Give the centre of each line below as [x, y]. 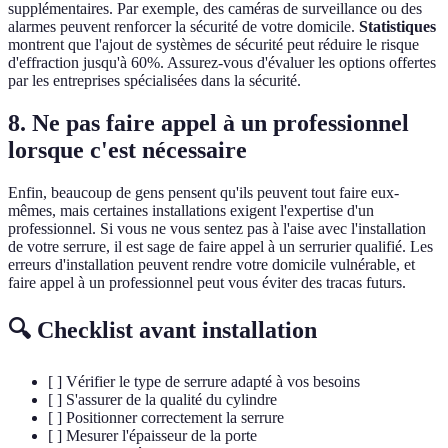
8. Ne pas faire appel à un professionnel [208, 123]
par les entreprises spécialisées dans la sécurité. [154, 81]
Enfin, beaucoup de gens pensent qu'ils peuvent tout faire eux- [203, 193]
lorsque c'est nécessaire [127, 150]
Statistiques [397, 27]
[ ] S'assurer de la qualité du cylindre [162, 399]
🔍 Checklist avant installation [162, 330]
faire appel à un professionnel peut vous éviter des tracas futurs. [207, 283]
